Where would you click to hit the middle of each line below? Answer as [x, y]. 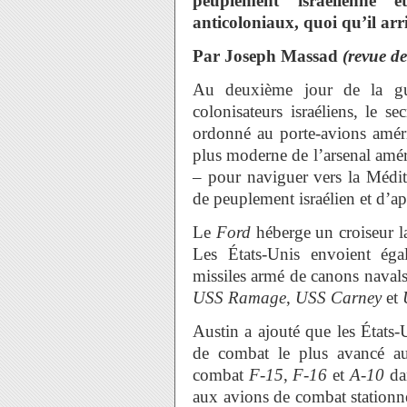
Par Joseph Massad [265, 56]
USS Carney [338, 298]
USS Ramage [239, 298]
